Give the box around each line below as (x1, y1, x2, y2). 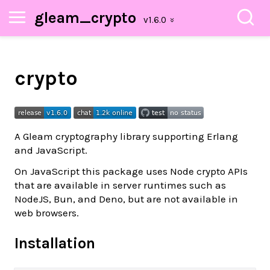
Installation (14, 234, 95, 252)
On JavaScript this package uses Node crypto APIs (14, 165, 248, 177)
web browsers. (14, 206, 79, 219)
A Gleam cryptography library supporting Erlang (14, 130, 238, 142)
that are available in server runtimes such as (14, 178, 226, 191)
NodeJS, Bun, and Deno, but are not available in (14, 192, 238, 205)
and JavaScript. (14, 143, 87, 156)
